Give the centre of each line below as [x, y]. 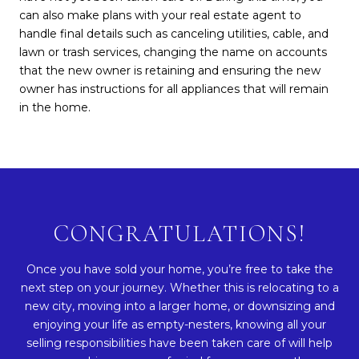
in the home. [55, 108]
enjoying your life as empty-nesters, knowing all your [179, 325]
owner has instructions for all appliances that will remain [174, 89]
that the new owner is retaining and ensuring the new [170, 71]
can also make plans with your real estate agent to [160, 16]
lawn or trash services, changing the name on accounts [173, 52]
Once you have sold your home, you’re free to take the [179, 270]
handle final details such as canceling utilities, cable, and [174, 34]
